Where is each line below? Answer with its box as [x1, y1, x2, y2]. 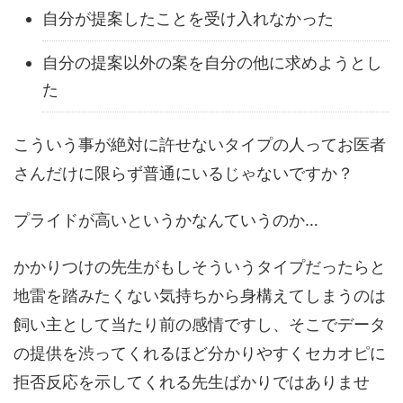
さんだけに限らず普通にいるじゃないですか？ [13, 164, 354, 184]
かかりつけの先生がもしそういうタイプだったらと [13, 257, 386, 277]
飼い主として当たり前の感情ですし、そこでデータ [13, 315, 386, 335]
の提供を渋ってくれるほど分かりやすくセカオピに [13, 344, 386, 363]
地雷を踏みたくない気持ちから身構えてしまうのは [13, 286, 386, 306]
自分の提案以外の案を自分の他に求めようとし [42, 53, 382, 73]
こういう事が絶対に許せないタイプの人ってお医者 [13, 135, 386, 155]
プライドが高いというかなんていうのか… [13, 210, 318, 230]
